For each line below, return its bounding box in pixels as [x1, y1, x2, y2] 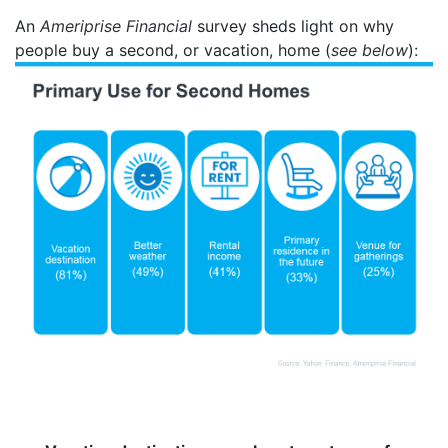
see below [331, 39, 408, 60]
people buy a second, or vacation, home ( [15, 39, 331, 60]
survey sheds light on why [192, 15, 394, 36]
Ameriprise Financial [40, 15, 192, 36]
